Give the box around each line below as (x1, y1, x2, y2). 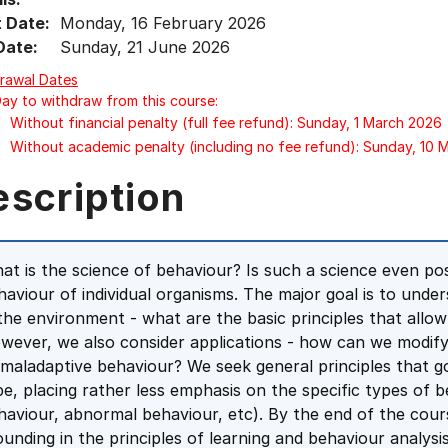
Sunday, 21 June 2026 (60, 37, 230, 57)
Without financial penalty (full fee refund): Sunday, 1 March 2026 (10, 114, 442, 131)
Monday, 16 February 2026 (60, 13, 266, 33)
